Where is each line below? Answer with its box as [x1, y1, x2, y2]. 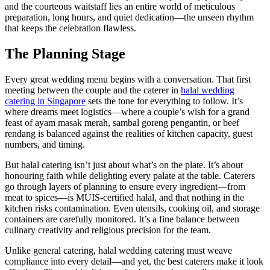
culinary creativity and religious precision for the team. [5, 225, 211, 236]
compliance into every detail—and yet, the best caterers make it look [5, 256, 263, 267]
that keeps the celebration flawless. [5, 23, 136, 34]
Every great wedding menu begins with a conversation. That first [5, 74, 251, 85]
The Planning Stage [5, 46, 125, 62]
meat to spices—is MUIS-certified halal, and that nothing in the [5, 192, 244, 203]
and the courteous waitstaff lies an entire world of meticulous [5, 1, 235, 12]
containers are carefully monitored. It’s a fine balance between [5, 214, 239, 225]
